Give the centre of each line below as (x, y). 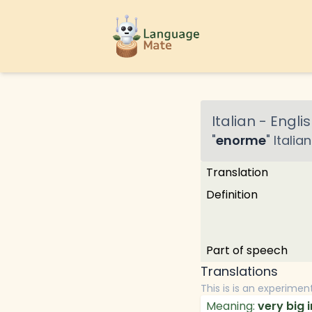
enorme (241, 140)
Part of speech (247, 250)
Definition (232, 195)
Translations (239, 271)
